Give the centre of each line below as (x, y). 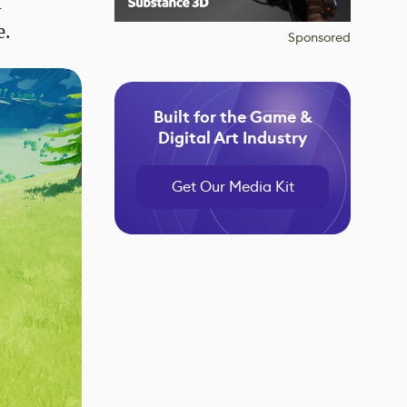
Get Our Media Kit (233, 187)
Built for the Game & (233, 117)
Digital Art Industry (233, 138)
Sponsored (319, 37)
